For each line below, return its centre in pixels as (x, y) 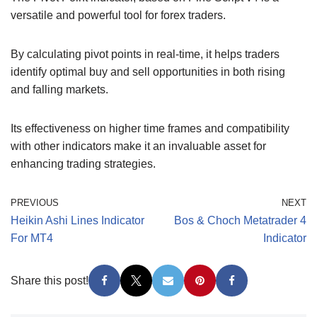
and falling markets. (59, 89)
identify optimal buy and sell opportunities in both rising (148, 71)
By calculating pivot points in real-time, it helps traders (145, 54)
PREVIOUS (35, 202)
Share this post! (50, 280)
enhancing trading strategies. (83, 163)
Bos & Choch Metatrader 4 (240, 220)
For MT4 (32, 238)
